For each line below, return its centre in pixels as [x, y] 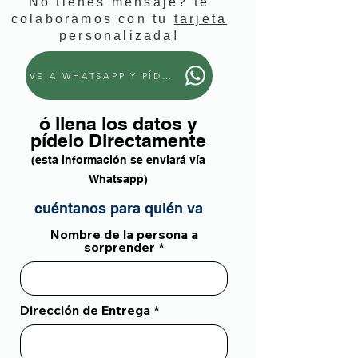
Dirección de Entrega [85, 310]
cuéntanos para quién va [118, 208]
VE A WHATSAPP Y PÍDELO [107, 76]
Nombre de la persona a [124, 234]
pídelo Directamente [118, 140]
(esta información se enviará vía [118, 160]
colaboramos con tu [92, 19]
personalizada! [119, 36]
